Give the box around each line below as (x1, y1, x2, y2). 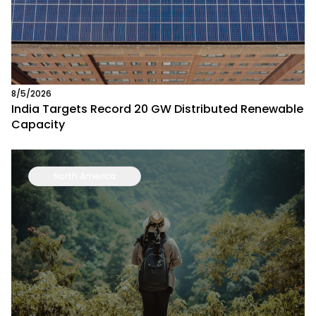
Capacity (11, 116, 65, 133)
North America (54, 170, 116, 182)
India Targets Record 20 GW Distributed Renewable (11, 101, 303, 117)
